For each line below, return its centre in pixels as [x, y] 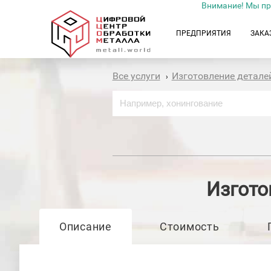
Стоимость [189, 227]
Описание [85, 227]
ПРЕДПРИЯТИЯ [204, 33]
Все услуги [136, 76]
